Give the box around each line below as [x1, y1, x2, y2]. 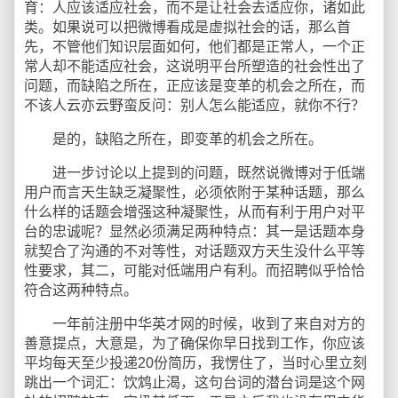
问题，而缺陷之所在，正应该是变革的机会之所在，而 [24, 78, 365, 93]
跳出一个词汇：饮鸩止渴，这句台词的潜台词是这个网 [24, 375, 365, 390]
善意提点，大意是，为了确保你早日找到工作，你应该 [24, 336, 365, 351]
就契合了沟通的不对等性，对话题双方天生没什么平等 [24, 243, 365, 259]
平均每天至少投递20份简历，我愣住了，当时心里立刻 [24, 355, 367, 370]
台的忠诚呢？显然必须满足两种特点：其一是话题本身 [24, 224, 365, 239]
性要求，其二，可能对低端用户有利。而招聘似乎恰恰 [24, 263, 365, 278]
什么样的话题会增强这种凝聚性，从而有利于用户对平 [24, 204, 365, 219]
